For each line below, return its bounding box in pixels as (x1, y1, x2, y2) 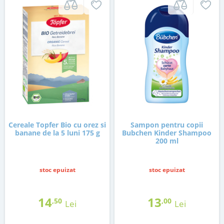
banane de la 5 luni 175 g (14, 128, 100, 138)
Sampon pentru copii (130, 120, 203, 130)
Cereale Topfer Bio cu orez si (8, 120, 106, 130)
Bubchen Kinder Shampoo (122, 128, 211, 138)
